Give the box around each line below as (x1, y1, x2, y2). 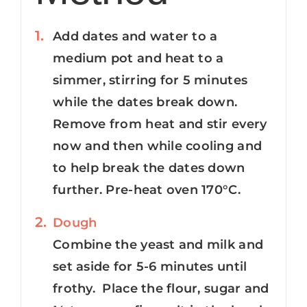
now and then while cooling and (53, 138, 262, 153)
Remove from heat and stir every (53, 116, 267, 132)
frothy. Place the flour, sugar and (53, 280, 269, 296)
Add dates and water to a (53, 28, 218, 44)
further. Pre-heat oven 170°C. (53, 182, 245, 197)
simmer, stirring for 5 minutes (53, 72, 248, 88)
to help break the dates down (53, 160, 245, 175)
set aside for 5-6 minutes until (53, 258, 247, 274)
